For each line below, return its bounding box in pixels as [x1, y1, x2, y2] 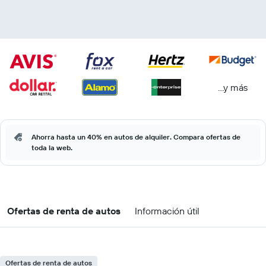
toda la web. [31, 143, 72, 152]
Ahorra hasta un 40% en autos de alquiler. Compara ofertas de [31, 132, 240, 141]
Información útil [135, 205, 199, 217]
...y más [218, 81, 248, 93]
